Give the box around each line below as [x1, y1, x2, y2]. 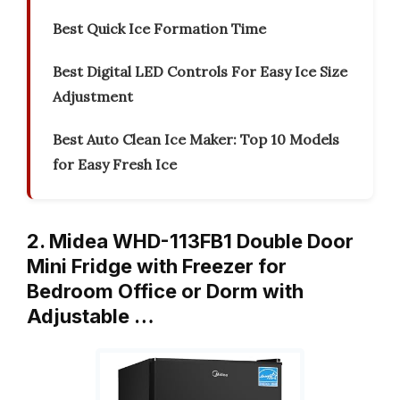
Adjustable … [27, 304, 154, 329]
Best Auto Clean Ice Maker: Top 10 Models [53, 130, 339, 149]
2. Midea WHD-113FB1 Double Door [27, 229, 354, 254]
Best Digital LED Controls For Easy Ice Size [53, 62, 347, 81]
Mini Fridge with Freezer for [27, 254, 287, 279]
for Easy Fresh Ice [53, 155, 177, 174]
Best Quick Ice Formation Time [53, 20, 266, 38]
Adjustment [53, 87, 133, 106]
